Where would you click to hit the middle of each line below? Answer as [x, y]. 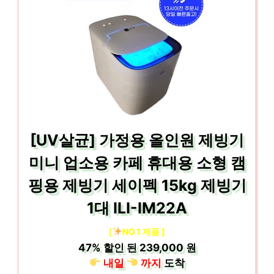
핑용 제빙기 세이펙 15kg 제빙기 [137, 185]
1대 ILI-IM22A [137, 208]
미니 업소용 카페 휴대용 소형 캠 [137, 162]
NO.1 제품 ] [143, 231]
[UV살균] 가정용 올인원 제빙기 [137, 140]
